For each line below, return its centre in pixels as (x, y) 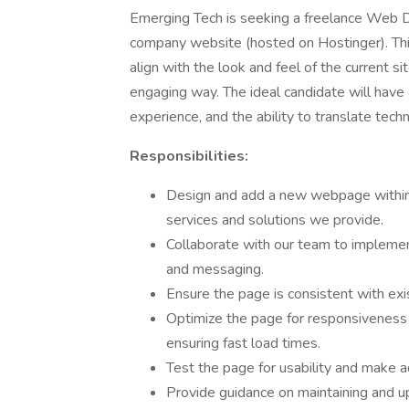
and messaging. (215, 269)
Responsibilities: (189, 156)
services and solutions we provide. (275, 220)
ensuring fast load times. (243, 343)
